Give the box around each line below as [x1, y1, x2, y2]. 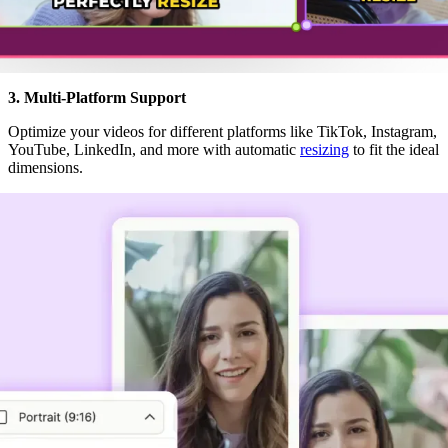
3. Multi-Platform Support [8, 89, 186, 107]
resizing [300, 141, 349, 159]
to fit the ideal [349, 141, 439, 159]
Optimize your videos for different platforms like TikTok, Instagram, [8, 123, 437, 141]
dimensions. [8, 159, 83, 177]
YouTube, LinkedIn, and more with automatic [8, 141, 300, 159]
